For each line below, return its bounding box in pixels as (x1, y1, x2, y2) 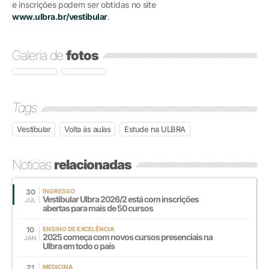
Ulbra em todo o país (43, 240, 115, 251)
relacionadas (54, 156, 131, 172)
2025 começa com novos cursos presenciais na (43, 231, 213, 242)
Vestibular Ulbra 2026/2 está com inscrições (43, 193, 199, 204)
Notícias (12, 156, 54, 172)
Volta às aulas (64, 124, 110, 134)
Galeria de (12, 47, 66, 63)
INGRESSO (43, 187, 75, 195)
